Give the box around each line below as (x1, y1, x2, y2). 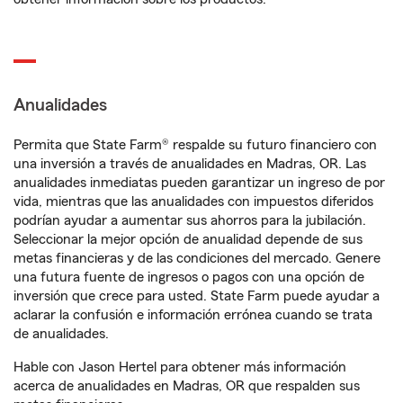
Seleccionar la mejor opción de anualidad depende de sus (13, 232, 363, 246)
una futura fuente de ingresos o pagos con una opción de (13, 270, 364, 284)
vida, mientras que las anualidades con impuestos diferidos (13, 194, 373, 209)
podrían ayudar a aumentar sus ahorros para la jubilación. (13, 213, 366, 228)
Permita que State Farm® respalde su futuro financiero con (13, 138, 377, 152)
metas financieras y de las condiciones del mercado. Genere (13, 251, 381, 265)
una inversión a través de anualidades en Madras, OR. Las (13, 157, 366, 171)
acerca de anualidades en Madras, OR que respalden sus (13, 379, 360, 393)
